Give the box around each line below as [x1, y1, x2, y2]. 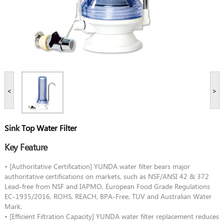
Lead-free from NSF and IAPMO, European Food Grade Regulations [4, 181, 210, 191]
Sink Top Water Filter [4, 122, 77, 133]
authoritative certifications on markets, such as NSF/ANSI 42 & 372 [4, 171, 209, 181]
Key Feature [4, 140, 48, 153]
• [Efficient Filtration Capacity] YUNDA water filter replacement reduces [4, 211, 219, 221]
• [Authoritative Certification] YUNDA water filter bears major [4, 161, 190, 171]
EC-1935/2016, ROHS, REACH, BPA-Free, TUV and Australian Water [4, 191, 211, 201]
